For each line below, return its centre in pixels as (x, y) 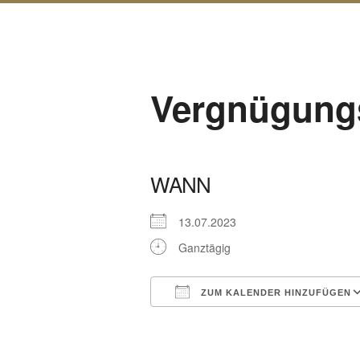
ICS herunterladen (225, 321)
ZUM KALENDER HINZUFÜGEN (274, 292)
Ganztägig (205, 247)
